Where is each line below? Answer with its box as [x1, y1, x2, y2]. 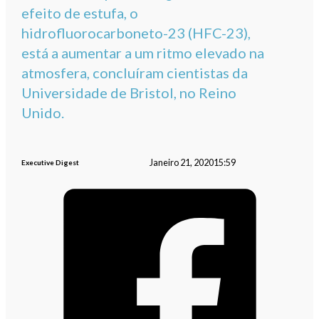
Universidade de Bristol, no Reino [21, 84, 237, 102]
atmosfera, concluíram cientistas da [21, 64, 249, 82]
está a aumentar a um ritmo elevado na [21, 44, 265, 62]
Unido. [21, 104, 65, 122]
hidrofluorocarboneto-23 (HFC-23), [21, 24, 251, 42]
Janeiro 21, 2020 [149, 157, 214, 168]
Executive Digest [21, 158, 80, 167]
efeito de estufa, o [21, 4, 139, 22]
